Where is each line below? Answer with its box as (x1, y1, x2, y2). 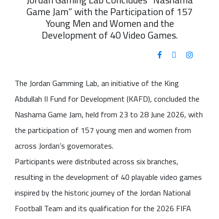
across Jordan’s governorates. (15, 138, 113, 153)
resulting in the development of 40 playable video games (15, 169, 202, 184)
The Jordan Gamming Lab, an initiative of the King (15, 75, 179, 90)
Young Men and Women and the (45, 14, 174, 32)
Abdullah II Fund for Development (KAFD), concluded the (15, 91, 199, 106)
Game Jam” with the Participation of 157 (26, 2, 193, 21)
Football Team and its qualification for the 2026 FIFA (15, 200, 191, 216)
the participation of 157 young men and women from (15, 122, 191, 137)
